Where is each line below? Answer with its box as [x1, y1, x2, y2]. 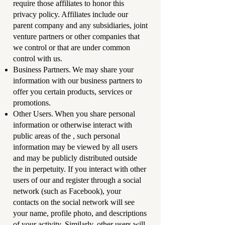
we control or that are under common [13, 43, 130, 52]
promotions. [13, 98, 53, 107]
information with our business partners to [13, 76, 142, 85]
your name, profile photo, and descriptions [13, 209, 147, 217]
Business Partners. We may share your [13, 65, 134, 74]
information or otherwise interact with [13, 121, 132, 129]
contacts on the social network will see [13, 198, 135, 206]
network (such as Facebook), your [13, 187, 121, 195]
